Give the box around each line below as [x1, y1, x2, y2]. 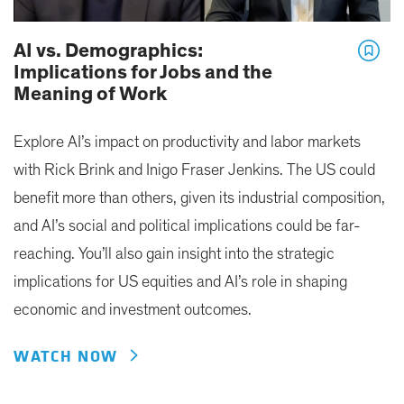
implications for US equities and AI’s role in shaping [14, 274, 347, 291]
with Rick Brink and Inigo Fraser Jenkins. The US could [14, 162, 375, 179]
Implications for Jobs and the [14, 62, 272, 83]
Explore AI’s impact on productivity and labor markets [14, 134, 361, 151]
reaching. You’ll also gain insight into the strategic [14, 246, 335, 263]
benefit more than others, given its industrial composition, [14, 190, 385, 207]
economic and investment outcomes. [14, 302, 252, 319]
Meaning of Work [14, 84, 167, 105]
